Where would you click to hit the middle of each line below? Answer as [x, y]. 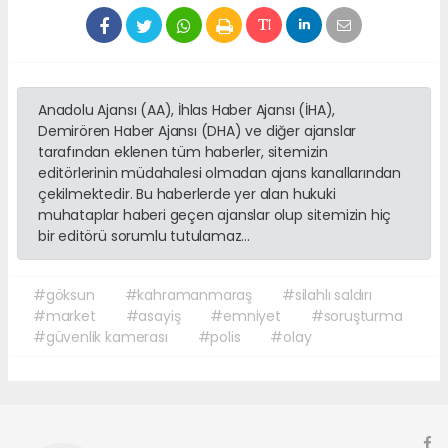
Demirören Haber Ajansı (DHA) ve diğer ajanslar [197, 130]
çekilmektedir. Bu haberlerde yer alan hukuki [187, 193]
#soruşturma [356, 315]
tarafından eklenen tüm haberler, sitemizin [183, 151]
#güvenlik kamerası [100, 336]
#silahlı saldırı [326, 294]
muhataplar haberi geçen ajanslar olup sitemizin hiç [215, 214]
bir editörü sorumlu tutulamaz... [144, 235]
